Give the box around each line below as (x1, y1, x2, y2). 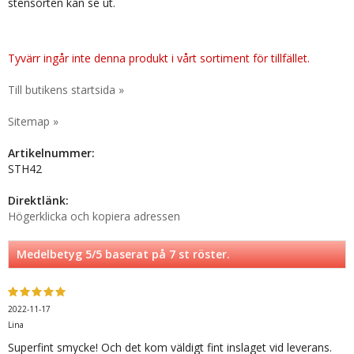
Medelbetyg (17, 247, 85, 262)
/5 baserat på (92, 247, 169, 262)
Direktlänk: (8, 193, 69, 208)
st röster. (175, 247, 230, 262)
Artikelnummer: (8, 145, 95, 160)
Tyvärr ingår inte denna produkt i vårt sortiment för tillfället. (8, 51, 310, 66)
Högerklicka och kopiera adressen (8, 209, 180, 224)
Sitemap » (8, 114, 58, 129)
